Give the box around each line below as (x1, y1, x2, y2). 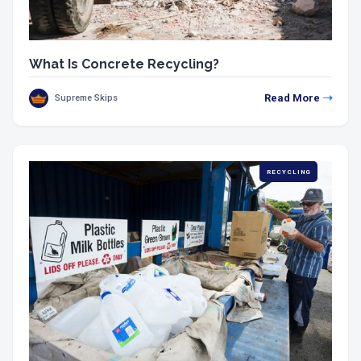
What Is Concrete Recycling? (29, 56, 219, 72)
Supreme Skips (55, 92, 118, 103)
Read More (264, 91, 320, 104)
